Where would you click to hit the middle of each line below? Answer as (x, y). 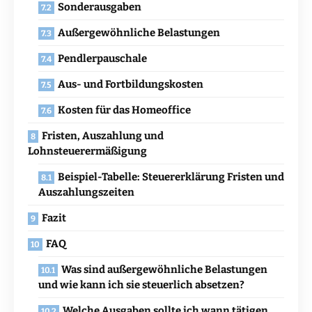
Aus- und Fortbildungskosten (131, 85)
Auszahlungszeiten (86, 193)
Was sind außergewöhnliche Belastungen (164, 270)
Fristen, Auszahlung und (103, 136)
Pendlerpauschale (102, 59)
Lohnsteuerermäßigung (87, 151)
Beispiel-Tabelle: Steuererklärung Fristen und (171, 177)
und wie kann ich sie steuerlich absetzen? (141, 285)
